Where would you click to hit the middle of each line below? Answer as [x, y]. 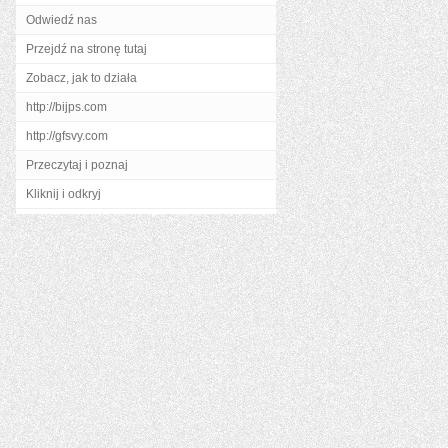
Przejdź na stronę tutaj [86, 49]
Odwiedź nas [61, 20]
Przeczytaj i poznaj [77, 165]
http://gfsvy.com [67, 136]
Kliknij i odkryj [63, 194]
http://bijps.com [66, 107]
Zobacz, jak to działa [81, 78]
